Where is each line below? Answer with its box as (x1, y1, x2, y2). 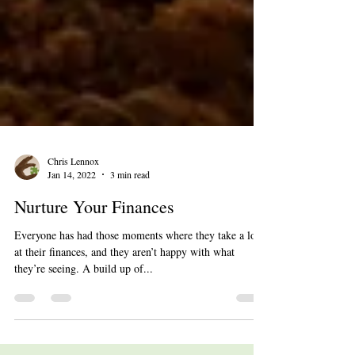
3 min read (110, 200, 150, 212)
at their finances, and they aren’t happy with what (14, 276, 235, 291)
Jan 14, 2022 (48, 200, 96, 212)
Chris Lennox (48, 185, 99, 199)
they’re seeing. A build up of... (14, 292, 153, 307)
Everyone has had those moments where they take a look (14, 259, 267, 274)
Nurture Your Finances (14, 227, 174, 250)
